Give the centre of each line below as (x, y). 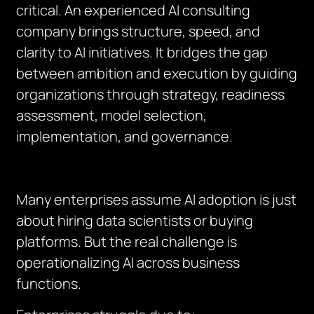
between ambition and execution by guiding (157, 73)
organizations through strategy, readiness (151, 94)
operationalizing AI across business (128, 262)
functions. (49, 284)
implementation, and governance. (125, 136)
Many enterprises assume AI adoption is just (157, 199)
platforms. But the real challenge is (127, 241)
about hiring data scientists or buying (135, 220)
